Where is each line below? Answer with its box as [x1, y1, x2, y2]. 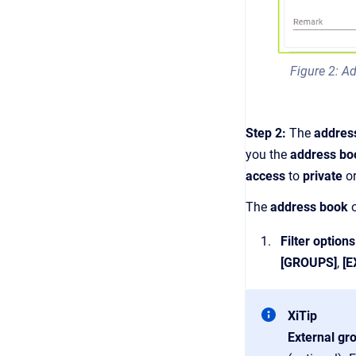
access [246, 168, 288, 184]
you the [246, 146, 290, 162]
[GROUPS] [281, 254, 337, 270]
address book [270, 199, 351, 215]
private [303, 168, 346, 184]
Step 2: [246, 125, 289, 141]
